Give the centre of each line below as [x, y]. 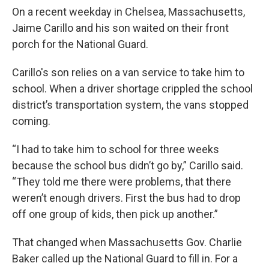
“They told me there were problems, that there [122, 182]
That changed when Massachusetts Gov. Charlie [127, 242]
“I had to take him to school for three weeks [116, 149]
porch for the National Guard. [80, 44]
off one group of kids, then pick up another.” [115, 214]
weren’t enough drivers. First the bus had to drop [126, 198]
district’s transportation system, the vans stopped [130, 105]
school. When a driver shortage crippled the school [132, 89]
